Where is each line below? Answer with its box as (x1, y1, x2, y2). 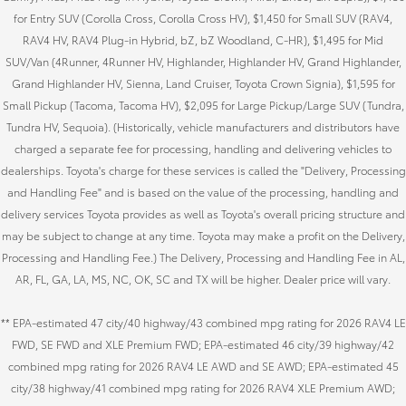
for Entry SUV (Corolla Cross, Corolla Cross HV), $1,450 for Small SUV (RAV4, (14, 10, 392, 26)
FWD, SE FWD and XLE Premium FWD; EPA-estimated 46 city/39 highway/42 (12, 336, 394, 353)
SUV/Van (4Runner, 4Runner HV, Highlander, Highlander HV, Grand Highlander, (5, 53, 401, 70)
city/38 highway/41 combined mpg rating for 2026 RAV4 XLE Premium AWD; (11, 380, 395, 396)
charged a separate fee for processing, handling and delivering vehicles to (14, 140, 391, 157)
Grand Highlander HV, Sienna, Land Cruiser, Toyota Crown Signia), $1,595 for (11, 75, 395, 92)
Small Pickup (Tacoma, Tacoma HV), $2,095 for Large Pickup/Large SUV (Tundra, (2, 97, 404, 113)
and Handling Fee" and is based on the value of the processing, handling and (7, 184, 399, 200)
